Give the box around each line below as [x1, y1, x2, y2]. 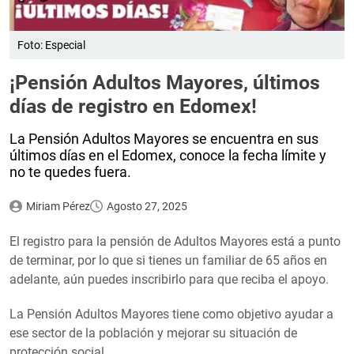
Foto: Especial [17, 38, 85, 51]
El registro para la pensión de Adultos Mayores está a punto [9, 233, 341, 249]
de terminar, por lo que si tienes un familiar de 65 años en [9, 252, 327, 268]
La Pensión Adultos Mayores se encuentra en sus [9, 130, 318, 147]
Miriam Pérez [25, 199, 90, 213]
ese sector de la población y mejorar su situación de [9, 325, 297, 341]
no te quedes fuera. [9, 163, 131, 180]
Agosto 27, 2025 [106, 199, 187, 213]
